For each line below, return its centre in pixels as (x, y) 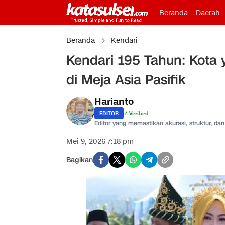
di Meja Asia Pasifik (126, 80)
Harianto (114, 102)
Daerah (208, 13)
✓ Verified (136, 113)
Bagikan (80, 160)
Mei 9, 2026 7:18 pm (100, 141)
